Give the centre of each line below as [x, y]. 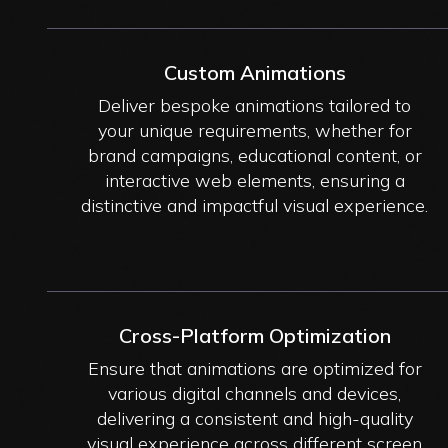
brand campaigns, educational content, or [254, 155]
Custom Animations [254, 72]
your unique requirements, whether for [254, 130]
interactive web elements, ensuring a [254, 180]
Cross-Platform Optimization [254, 335]
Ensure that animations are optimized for [254, 368]
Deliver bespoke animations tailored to [255, 105]
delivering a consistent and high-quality [254, 418]
